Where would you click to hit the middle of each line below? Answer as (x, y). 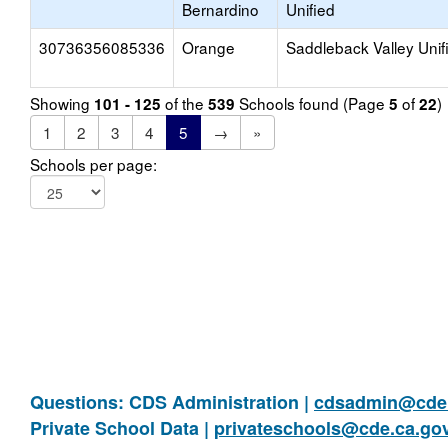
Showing (62, 103)
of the (184, 103)
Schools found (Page (312, 103)
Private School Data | (122, 428)
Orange (208, 47)
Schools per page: (93, 164)
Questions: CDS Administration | (172, 402)
